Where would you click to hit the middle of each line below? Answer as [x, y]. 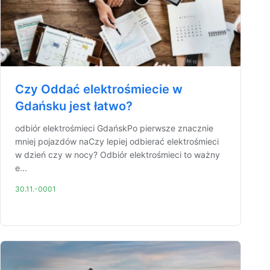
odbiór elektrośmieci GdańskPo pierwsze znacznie [114, 128]
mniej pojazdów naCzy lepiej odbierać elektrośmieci [117, 141]
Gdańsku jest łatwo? [74, 106]
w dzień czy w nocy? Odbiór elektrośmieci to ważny [118, 155]
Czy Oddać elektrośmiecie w [99, 89]
